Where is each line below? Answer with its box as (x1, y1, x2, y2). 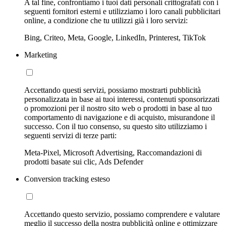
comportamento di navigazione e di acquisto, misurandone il (24, 112, 215, 122)
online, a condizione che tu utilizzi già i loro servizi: (24, 16, 188, 25)
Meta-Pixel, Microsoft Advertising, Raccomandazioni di (24, 148, 202, 157)
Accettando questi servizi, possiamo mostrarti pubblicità (24, 85, 201, 94)
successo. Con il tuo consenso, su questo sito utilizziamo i (24, 122, 207, 131)
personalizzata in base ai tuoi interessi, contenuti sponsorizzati (24, 94, 219, 103)
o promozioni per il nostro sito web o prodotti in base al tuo (24, 103, 212, 112)
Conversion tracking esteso (24, 174, 110, 183)
